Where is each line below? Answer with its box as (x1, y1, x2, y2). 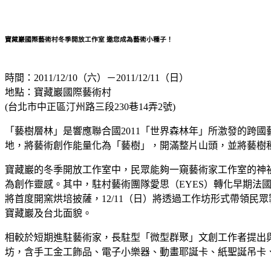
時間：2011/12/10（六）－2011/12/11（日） (5, 73, 189, 83)
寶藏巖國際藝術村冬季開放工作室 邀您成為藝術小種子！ (5, 36, 173, 44)
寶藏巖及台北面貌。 (5, 208, 92, 219)
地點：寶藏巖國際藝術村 (5, 87, 111, 98)
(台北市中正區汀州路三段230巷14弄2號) (5, 102, 175, 113)
